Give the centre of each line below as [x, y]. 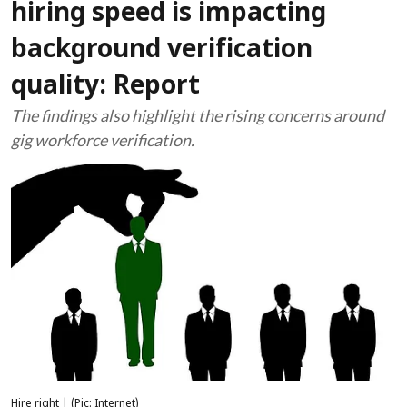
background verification [162, 51]
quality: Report [105, 87]
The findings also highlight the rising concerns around [198, 115]
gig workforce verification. [103, 140]
